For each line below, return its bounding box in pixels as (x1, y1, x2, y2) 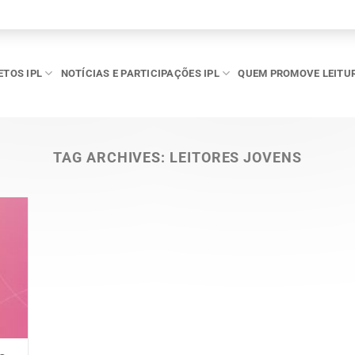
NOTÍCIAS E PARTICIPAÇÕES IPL (60, 67, 219, 79)
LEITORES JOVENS (170, 149, 302, 166)
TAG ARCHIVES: (53, 149, 170, 166)
